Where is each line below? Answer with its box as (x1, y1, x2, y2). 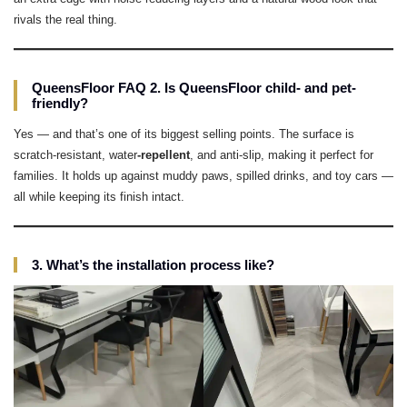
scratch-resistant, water (14, 148, 137, 162)
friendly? (32, 95, 88, 111)
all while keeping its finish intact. (14, 190, 184, 203)
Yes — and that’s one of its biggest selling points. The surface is (14, 127, 354, 141)
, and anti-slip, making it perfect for (190, 148, 373, 162)
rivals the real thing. (14, 13, 117, 26)
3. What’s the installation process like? (32, 257, 274, 273)
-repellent (137, 148, 190, 162)
